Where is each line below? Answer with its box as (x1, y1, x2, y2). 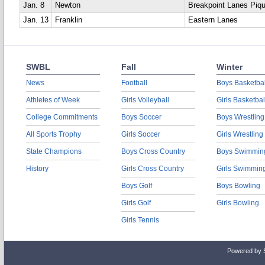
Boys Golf (121, 182, 152, 190)
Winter (216, 62, 243, 72)
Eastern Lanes (188, 16, 238, 24)
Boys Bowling (216, 182, 260, 190)
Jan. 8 (23, 1, 44, 9)
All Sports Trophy (26, 130, 81, 138)
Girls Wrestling (216, 130, 263, 138)
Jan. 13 (23, 16, 49, 24)
